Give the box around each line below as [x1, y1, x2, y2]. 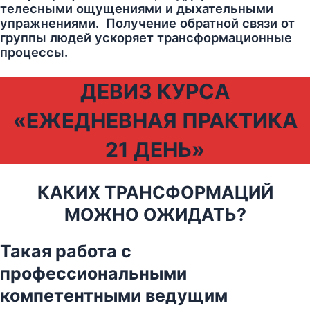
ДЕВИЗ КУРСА [80, 79, 230, 104]
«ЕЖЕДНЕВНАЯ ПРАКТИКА [12, 108, 298, 134]
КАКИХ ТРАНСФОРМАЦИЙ [37, 182, 273, 203]
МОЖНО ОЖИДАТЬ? [64, 204, 246, 226]
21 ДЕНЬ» [105, 137, 205, 163]
